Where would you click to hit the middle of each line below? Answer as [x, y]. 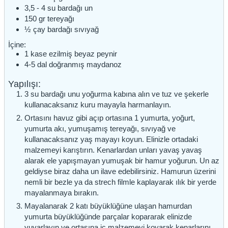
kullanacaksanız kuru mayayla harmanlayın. [97, 105]
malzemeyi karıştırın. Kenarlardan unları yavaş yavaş [113, 150]
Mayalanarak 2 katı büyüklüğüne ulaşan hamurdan [108, 206]
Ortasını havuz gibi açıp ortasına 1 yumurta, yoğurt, [109, 118]
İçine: [17, 44]
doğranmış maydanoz [85, 64]
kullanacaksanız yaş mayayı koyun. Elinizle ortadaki [111, 139]
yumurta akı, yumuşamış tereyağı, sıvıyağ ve [100, 129]
